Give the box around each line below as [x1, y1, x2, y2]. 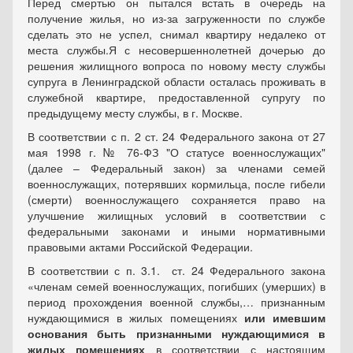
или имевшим [243, 310, 326, 326]
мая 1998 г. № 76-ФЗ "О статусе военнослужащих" [28, 144, 325, 161]
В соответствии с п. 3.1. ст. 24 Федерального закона [28, 262, 325, 279]
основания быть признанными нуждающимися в [28, 325, 325, 342]
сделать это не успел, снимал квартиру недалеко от [28, 26, 325, 43]
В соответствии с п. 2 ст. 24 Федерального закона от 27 [28, 128, 325, 145]
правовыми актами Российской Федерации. [28, 239, 253, 255]
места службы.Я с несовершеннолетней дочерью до [28, 42, 325, 58]
